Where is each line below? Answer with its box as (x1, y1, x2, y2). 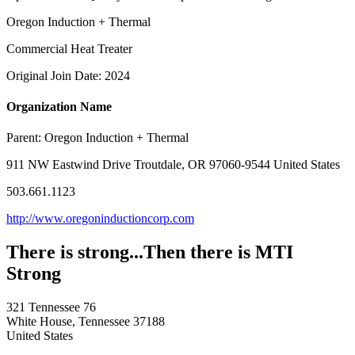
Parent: (6, 131, 44, 145)
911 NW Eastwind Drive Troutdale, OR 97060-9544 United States (6, 158, 340, 172)
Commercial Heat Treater (6, 41, 132, 55)
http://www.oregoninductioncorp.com (6, 212, 194, 226)
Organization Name (6, 100, 112, 114)
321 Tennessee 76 (6, 300, 96, 315)
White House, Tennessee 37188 (6, 315, 165, 329)
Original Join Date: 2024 (6, 68, 130, 82)
